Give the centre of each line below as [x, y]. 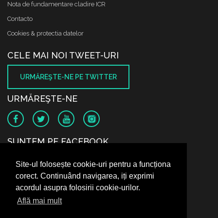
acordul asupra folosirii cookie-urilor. [78, 188]
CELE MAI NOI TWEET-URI [63, 55]
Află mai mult [40, 201]
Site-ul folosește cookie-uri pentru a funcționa [93, 164]
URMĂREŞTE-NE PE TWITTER [68, 77]
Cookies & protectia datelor [45, 33]
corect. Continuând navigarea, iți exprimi [85, 176]
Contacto [20, 19]
